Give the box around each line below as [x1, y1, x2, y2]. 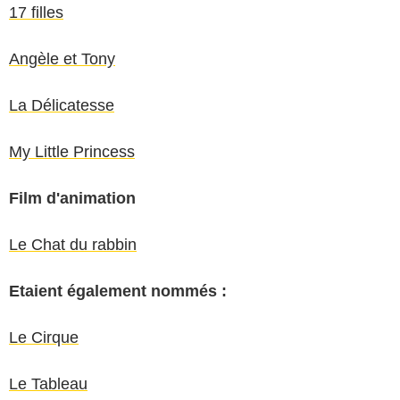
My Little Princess [9, 142, 135, 161]
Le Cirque [9, 328, 79, 346]
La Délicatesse [9, 96, 114, 114]
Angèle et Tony [9, 49, 115, 68]
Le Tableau [9, 374, 87, 393]
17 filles [9, 3, 63, 21]
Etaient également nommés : [9, 281, 227, 300]
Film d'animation [9, 188, 136, 207]
